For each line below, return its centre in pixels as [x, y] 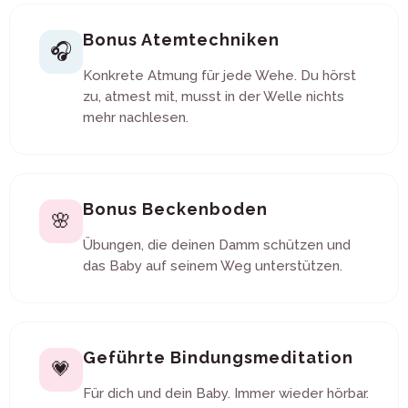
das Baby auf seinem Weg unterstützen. [213, 265]
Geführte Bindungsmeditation [218, 357]
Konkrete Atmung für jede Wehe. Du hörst [219, 75]
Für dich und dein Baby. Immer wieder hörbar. [226, 393]
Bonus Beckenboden [175, 209]
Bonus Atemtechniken [181, 39]
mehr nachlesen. [136, 117]
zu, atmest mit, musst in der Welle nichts [214, 96]
